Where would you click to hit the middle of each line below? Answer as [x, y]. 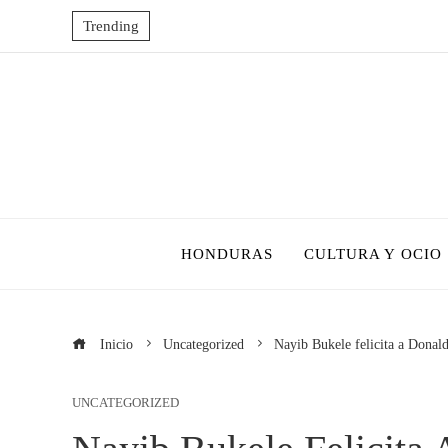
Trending [111, 26]
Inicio [114, 344]
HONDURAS [227, 253]
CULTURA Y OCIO [372, 253]
